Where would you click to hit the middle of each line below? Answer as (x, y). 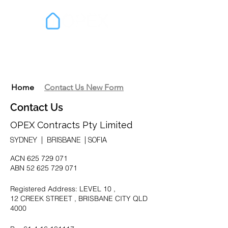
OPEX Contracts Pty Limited (71, 125)
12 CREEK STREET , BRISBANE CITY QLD (79, 198)
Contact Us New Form (84, 87)
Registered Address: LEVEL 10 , (63, 189)
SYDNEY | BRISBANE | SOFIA (59, 141)
